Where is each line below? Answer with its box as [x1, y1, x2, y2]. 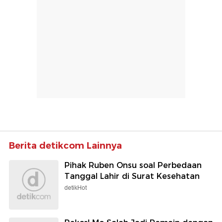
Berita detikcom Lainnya [9, 140, 122, 151]
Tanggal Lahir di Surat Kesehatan [64, 171, 200, 181]
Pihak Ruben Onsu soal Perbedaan [64, 160, 202, 170]
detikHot [64, 183, 87, 193]
